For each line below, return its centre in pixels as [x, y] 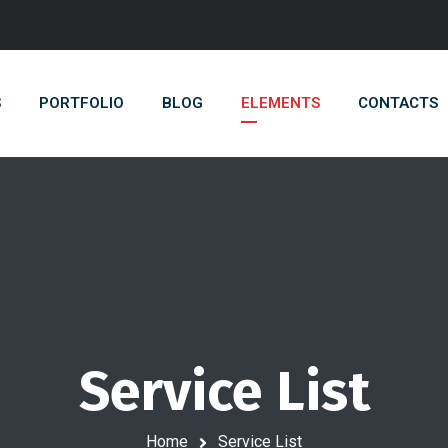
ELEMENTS [280, 103]
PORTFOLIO [81, 103]
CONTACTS [398, 103]
